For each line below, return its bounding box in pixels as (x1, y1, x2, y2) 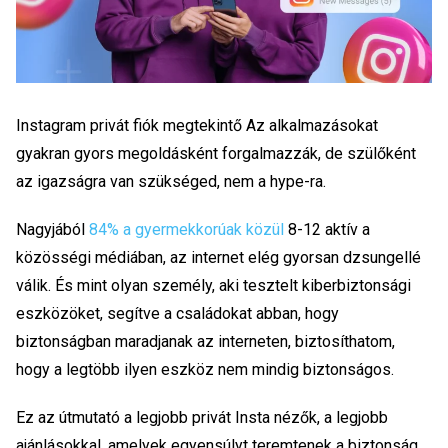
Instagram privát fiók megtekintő (16, 115, 246, 135)
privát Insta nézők (192, 407, 317, 427)
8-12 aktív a (284, 219, 370, 239)
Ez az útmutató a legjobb (16, 407, 192, 427)
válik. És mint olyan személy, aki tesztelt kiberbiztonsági (16, 275, 411, 295)
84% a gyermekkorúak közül (89, 219, 284, 239)
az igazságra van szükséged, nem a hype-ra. (16, 171, 326, 191)
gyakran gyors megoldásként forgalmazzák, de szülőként (16, 143, 416, 163)
